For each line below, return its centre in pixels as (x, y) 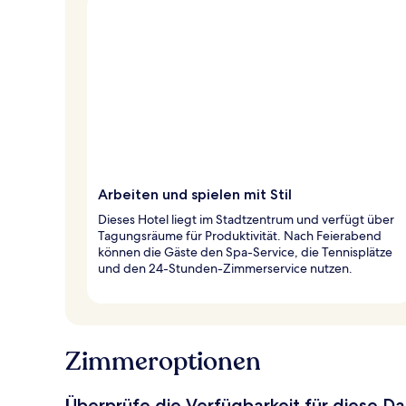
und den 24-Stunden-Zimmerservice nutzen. (225, 268)
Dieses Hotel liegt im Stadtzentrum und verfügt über (246, 219)
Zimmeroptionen (163, 361)
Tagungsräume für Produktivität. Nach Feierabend (240, 235)
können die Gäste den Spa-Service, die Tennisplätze (245, 251)
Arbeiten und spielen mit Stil (195, 194)
